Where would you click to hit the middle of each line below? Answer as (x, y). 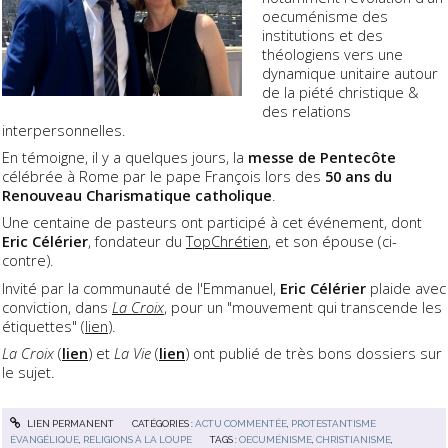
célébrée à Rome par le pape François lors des (163, 176)
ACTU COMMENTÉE (240, 424)
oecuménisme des (325, 16)
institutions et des (323, 35)
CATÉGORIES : (163, 424)
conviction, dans (57, 306)
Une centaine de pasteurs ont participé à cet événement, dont (212, 222)
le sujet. (28, 371)
